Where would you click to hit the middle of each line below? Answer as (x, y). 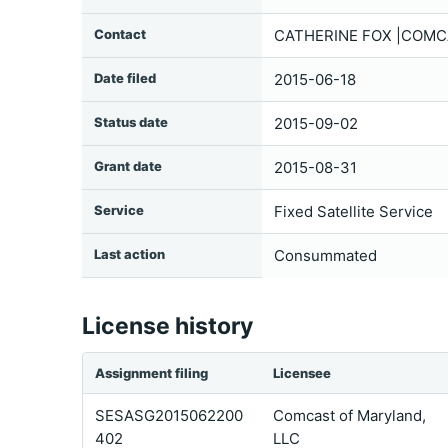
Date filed (125, 78)
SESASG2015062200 (169, 415)
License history (167, 326)
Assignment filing (151, 373)
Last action (129, 254)
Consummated (325, 255)
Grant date (128, 166)
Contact (120, 34)
